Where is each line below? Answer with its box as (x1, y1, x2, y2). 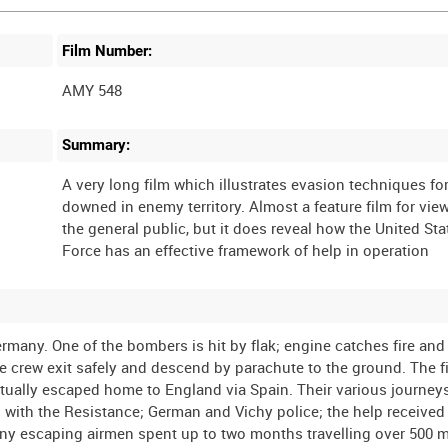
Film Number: (62, 41, 153, 60)
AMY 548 (62, 79, 123, 100)
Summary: (62, 136, 131, 155)
